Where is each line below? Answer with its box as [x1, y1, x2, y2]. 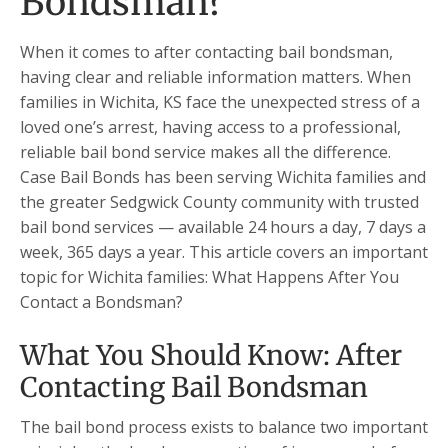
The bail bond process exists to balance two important [20, 416, 428, 439]
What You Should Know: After [20, 338, 402, 373]
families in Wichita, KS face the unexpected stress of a [20, 91, 420, 114]
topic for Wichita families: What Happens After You [20, 266, 399, 289]
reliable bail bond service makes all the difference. [20, 141, 391, 164]
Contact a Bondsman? [20, 291, 183, 314]
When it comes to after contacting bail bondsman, [20, 41, 393, 64]
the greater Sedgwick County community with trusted [20, 191, 419, 214]
